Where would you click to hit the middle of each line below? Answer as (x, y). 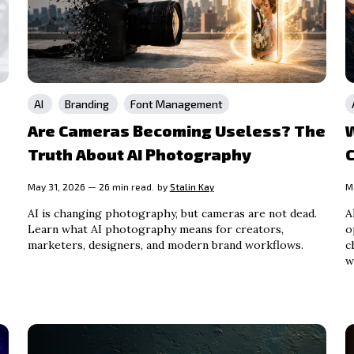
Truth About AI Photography (139, 154)
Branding (88, 104)
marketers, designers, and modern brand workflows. (165, 245)
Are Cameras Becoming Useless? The (176, 131)
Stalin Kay (192, 187)
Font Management (176, 104)
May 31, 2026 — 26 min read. (90, 187)
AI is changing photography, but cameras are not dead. (172, 214)
